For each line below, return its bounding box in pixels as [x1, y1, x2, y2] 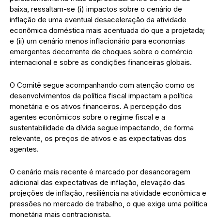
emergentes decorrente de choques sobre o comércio [10, 46, 193, 56]
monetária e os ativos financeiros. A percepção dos [10, 101, 182, 111]
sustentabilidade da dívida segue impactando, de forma [10, 123, 194, 132]
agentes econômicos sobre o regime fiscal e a [10, 112, 165, 122]
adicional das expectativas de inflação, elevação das [10, 177, 185, 187]
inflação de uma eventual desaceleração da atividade [10, 15, 186, 24]
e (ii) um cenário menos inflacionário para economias [10, 36, 185, 46]
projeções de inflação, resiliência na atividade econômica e [10, 188, 206, 198]
